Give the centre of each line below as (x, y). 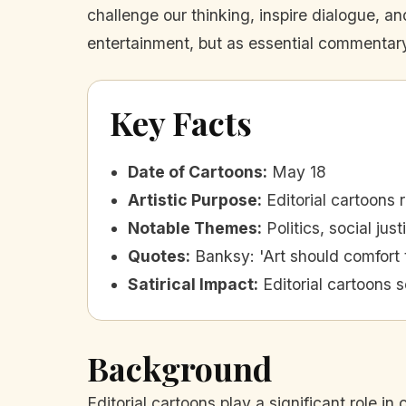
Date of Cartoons (195, 172)
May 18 (299, 172)
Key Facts (181, 123)
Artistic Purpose (193, 200)
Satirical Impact (191, 285)
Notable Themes (193, 228)
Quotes (157, 256)
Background (179, 368)
